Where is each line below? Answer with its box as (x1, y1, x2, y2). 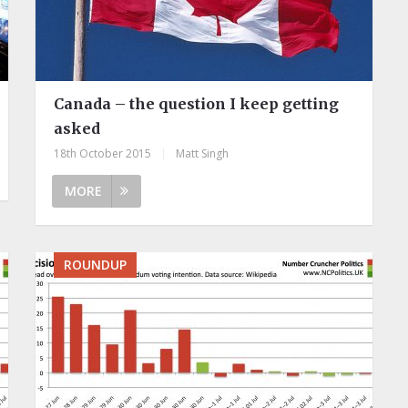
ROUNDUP (63, 255, 127, 273)
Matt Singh (175, 145, 229, 161)
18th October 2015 (53, 145, 151, 161)
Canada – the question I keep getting (53, 94, 339, 113)
